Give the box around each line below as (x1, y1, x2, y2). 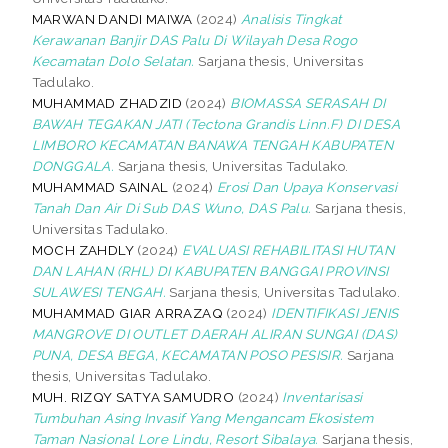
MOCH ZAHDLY (31, 241, 135, 258)
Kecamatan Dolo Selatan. (31, 52, 195, 69)
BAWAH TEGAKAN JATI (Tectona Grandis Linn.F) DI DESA (31, 115, 401, 132)
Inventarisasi (282, 388, 363, 405)
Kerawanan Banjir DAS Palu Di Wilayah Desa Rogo (31, 31, 358, 48)
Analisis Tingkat (241, 10, 342, 27)
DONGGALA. (31, 157, 115, 174)
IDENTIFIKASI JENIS (271, 304, 399, 321)
